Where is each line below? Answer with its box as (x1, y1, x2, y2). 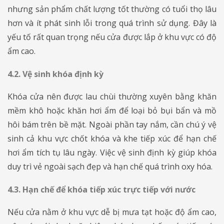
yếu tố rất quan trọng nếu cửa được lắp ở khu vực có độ (7, 31, 216, 42)
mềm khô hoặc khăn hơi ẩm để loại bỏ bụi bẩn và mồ (7, 104, 216, 116)
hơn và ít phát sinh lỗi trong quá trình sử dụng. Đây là (7, 17, 216, 28)
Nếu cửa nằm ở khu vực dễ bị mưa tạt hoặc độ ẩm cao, (7, 206, 216, 217)
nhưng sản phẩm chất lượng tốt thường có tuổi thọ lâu (7, 3, 216, 14)
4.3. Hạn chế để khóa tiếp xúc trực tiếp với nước (7, 183, 195, 195)
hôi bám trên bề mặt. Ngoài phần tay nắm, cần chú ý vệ (7, 118, 216, 130)
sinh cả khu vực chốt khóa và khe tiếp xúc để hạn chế (7, 132, 216, 144)
